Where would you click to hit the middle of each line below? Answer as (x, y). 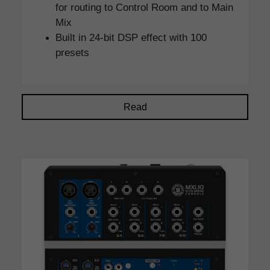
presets (72, 53)
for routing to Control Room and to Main (144, 8)
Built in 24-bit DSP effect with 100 (131, 38)
